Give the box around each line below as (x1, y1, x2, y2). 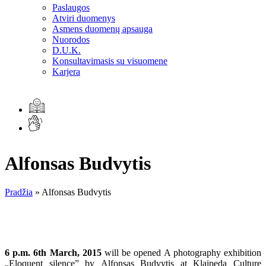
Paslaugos (52, 2, 90, 13)
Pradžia (5, 187, 33, 198)
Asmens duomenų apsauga (52, 24, 153, 34)
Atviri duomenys (52, 13, 115, 24)
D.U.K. (52, 45, 81, 56)
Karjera (52, 66, 80, 77)
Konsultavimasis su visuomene (52, 56, 167, 66)
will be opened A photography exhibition (101, 248, 262, 258)
